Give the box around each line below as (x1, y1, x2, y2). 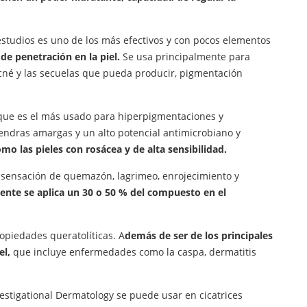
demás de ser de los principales (125, 229, 273, 243)
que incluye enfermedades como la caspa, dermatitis (10, 245, 256, 259)
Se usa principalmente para (120, 50, 250, 64)
